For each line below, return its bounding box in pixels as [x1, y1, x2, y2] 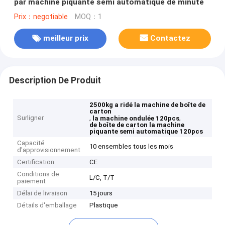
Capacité [17, 139, 45, 147]
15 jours [89, 189, 113, 197]
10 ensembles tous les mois [89, 143, 174, 151]
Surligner [17, 114, 44, 122]
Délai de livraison [17, 189, 68, 197]
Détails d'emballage [17, 201, 77, 209]
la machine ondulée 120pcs [92, 115, 180, 123]
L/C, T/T [89, 174, 115, 182]
